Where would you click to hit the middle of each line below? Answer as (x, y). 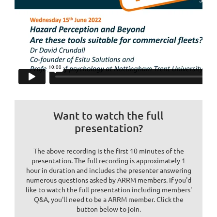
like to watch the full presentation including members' (108, 190)
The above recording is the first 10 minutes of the (108, 151)
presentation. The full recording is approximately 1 (108, 161)
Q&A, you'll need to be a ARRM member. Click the (108, 199)
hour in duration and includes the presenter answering (108, 170)
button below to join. (108, 209)
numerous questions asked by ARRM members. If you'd (108, 180)
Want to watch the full (108, 116)
